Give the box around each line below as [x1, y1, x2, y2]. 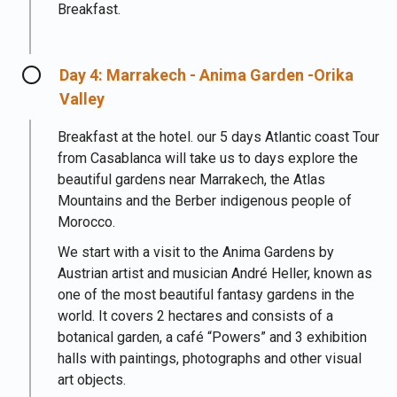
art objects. [58, 371, 126, 388]
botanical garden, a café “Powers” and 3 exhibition [58, 329, 367, 346]
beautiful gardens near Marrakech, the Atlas [58, 171, 325, 188]
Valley [59, 90, 105, 108]
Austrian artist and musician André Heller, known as [58, 265, 372, 282]
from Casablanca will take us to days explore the [58, 150, 358, 167]
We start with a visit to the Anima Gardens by [58, 244, 334, 261]
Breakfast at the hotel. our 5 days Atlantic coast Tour [58, 128, 379, 145]
